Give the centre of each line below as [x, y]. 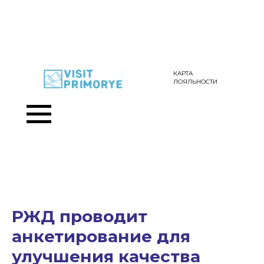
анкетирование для [101, 236]
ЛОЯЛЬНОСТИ [195, 82]
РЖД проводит [80, 216]
